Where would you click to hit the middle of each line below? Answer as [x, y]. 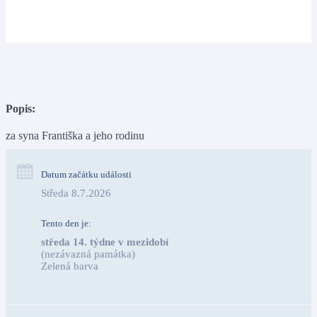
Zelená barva [172, 266]
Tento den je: [66, 223]
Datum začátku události [86, 174]
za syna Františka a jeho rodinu [75, 135]
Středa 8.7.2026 [76, 193]
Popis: [21, 108]
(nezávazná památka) [88, 254]
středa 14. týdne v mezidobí [105, 242]
